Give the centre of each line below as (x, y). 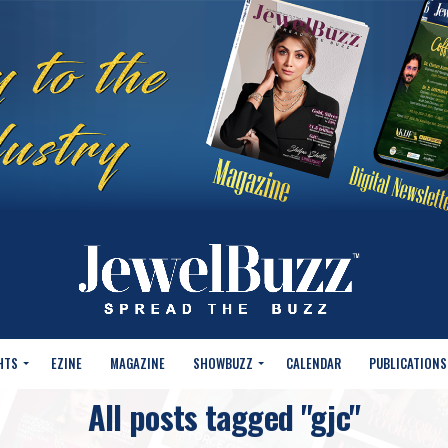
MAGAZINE (137, 363)
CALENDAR (313, 363)
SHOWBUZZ (223, 363)
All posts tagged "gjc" (224, 417)
